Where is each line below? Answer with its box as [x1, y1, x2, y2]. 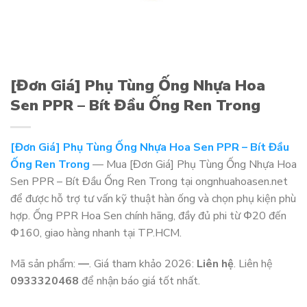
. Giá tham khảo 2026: [89, 256, 197, 272]
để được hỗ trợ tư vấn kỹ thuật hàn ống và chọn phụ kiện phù [10, 191, 296, 206]
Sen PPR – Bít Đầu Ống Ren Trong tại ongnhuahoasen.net [10, 173, 288, 189]
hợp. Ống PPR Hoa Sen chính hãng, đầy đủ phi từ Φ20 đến [10, 208, 286, 223]
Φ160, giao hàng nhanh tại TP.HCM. [10, 225, 182, 241]
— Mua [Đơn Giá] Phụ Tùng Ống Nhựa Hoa [90, 156, 297, 172]
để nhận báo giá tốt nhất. [79, 273, 200, 289]
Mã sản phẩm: [10, 256, 78, 272]
